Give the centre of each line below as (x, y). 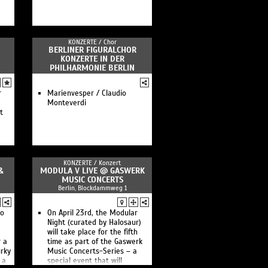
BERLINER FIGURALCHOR (92, 50)
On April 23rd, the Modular (92, 213)
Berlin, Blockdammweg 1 (92, 188)
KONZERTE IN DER (92, 59)
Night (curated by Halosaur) (94, 223)
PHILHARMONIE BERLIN (92, 68)
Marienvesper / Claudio (87, 93)
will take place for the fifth (92, 232)
